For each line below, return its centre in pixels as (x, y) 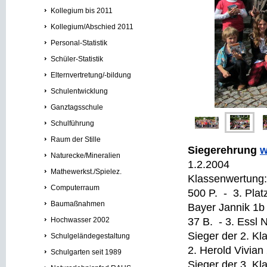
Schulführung (72, 123)
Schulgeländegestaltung (90, 236)
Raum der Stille (76, 139)
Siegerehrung (224, 150)
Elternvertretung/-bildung (91, 75)
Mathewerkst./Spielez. (86, 172)
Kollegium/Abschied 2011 (92, 27)
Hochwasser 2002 (80, 220)
